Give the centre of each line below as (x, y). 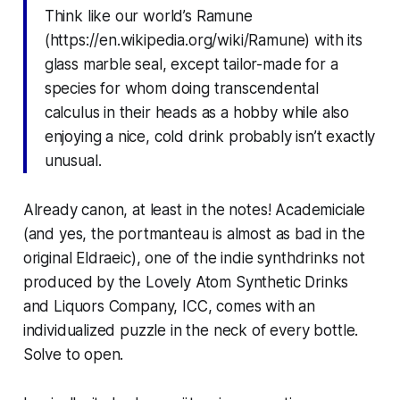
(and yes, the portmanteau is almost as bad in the (194, 233)
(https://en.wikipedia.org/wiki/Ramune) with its (203, 40)
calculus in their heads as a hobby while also (197, 112)
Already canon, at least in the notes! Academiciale (194, 209)
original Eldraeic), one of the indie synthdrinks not (194, 258)
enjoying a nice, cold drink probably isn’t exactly (210, 136)
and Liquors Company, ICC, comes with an (169, 306)
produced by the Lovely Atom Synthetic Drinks (186, 282)
